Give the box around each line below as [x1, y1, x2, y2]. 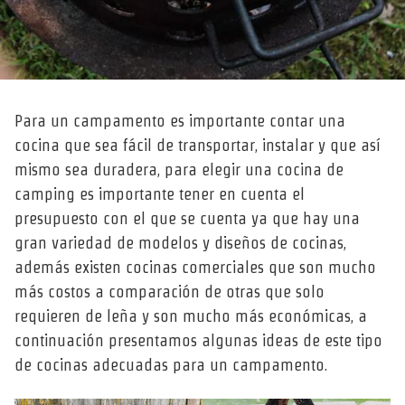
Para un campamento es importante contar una [14, 112, 345, 130]
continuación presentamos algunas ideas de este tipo [14, 332, 382, 350]
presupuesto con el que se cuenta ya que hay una [14, 210, 360, 228]
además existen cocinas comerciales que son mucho [14, 259, 376, 277]
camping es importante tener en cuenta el [14, 185, 305, 203]
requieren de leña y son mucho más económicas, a [14, 307, 367, 325]
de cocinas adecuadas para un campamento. [14, 356, 327, 374]
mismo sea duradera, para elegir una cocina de [14, 161, 344, 179]
